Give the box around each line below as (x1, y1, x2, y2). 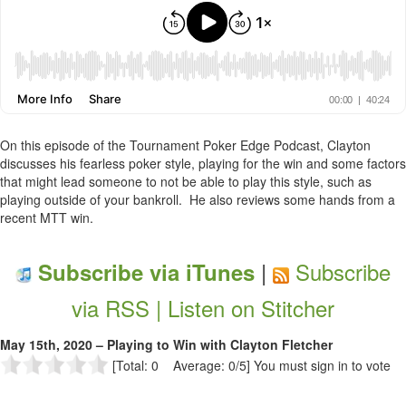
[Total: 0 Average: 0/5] (109, 356, 254, 374)
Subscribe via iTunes (32, 256, 255, 287)
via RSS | (72, 292, 168, 324)
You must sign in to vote (254, 356, 391, 374)
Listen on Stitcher (168, 292, 334, 324)
